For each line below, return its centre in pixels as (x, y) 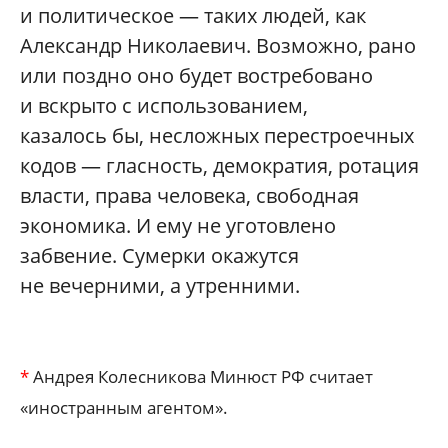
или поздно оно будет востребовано (196, 76)
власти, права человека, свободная (189, 196)
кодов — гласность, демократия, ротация (219, 166)
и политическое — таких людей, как (193, 16)
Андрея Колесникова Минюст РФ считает (201, 377)
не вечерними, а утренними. (160, 286)
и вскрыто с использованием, (164, 106)
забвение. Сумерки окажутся (159, 256)
